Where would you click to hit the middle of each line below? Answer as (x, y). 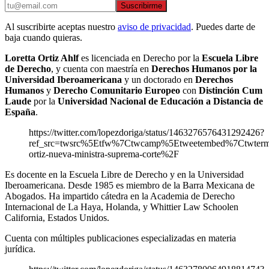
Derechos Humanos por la (204, 69)
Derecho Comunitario (98, 91)
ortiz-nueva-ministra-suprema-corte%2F (104, 154)
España (20, 112)
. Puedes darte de (223, 27)
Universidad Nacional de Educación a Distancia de (160, 101)
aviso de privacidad (154, 27)
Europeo (162, 91)
